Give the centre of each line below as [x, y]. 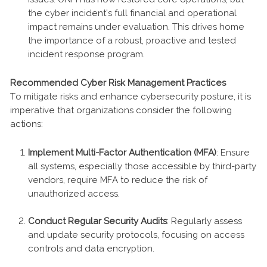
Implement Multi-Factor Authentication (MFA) [122, 152]
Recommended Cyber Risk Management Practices [118, 83]
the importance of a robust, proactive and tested [132, 40]
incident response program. [86, 54]
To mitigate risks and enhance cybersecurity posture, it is [131, 96]
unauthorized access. [74, 193]
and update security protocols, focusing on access [136, 235]
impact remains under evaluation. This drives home [136, 27]
